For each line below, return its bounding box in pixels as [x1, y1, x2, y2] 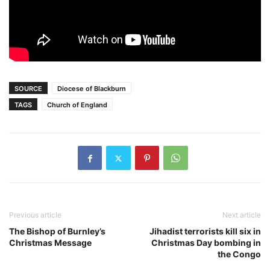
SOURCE [14, 84, 42, 93]
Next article [222, 210, 261, 220]
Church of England [47, 101, 107, 110]
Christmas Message [9, 237, 92, 248]
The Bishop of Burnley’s [9, 226, 105, 237]
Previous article [9, 210, 61, 220]
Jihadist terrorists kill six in [149, 226, 261, 237]
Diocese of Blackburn [57, 84, 126, 93]
